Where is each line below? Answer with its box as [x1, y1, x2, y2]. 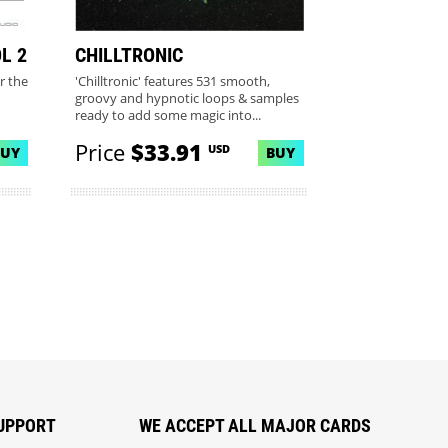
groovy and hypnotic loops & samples [75, 90, 300, 108]
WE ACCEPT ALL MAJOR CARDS [138, 414, 371, 436]
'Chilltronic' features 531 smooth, [75, 73, 271, 91]
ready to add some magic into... [75, 107, 262, 125]
